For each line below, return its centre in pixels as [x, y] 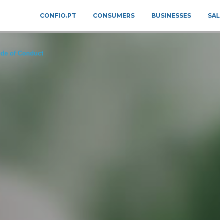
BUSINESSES [171, 15]
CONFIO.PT [58, 15]
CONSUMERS [114, 15]
